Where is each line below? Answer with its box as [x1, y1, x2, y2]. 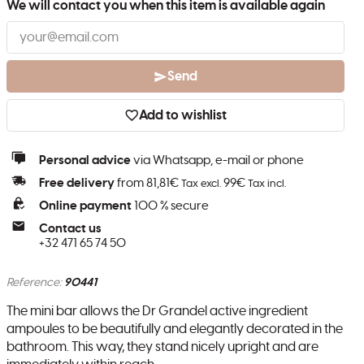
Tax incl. [248, 179, 286, 189]
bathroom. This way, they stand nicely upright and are [6, 340, 318, 353]
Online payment [39, 200, 132, 212]
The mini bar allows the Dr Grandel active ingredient [6, 305, 308, 318]
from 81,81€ [115, 177, 181, 189]
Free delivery [39, 177, 115, 189]
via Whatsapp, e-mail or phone [131, 154, 304, 167]
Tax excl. [181, 179, 221, 189]
